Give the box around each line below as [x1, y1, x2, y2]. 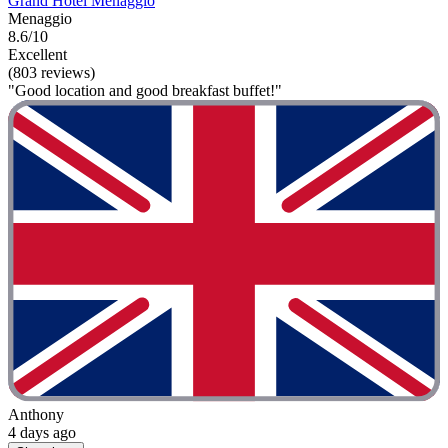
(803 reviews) [8, 63, 95, 81]
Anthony [8, 406, 64, 424]
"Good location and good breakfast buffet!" [8, 81, 282, 99]
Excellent [8, 45, 67, 63]
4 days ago [8, 424, 76, 442]
